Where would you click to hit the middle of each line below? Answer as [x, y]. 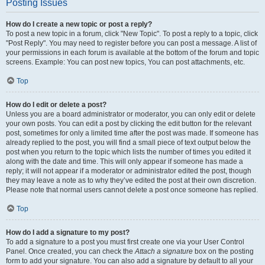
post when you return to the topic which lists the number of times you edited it [128, 152]
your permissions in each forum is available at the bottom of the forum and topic [132, 53]
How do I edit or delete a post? [56, 105]
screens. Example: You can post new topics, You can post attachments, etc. [125, 62]
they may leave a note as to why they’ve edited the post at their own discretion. [131, 180]
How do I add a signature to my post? [68, 232]
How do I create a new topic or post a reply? [79, 24]
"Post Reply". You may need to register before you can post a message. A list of [131, 43]
